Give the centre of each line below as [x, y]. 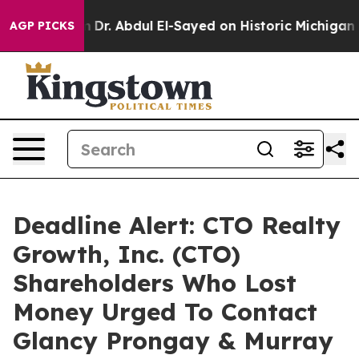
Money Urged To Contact [165, 312]
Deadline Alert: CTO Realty [177, 225]
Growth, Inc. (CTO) [127, 254]
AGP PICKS [42, 26]
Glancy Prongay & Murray [173, 341]
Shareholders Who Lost [155, 283]
